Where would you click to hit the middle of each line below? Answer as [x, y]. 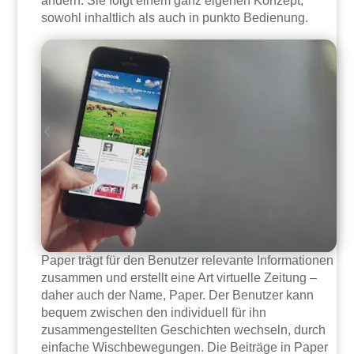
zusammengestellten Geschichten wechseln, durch [184, 330]
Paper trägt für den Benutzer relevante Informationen [188, 261]
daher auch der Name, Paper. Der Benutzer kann [178, 296]
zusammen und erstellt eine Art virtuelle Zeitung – [179, 278]
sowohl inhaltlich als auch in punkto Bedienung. [175, 18]
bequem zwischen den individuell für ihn [154, 313]
